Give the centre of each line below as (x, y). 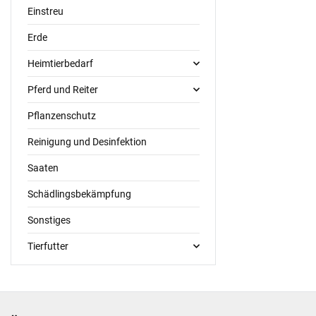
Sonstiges (49, 220)
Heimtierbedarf (60, 63)
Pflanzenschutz (61, 115)
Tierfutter (48, 246)
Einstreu (45, 11)
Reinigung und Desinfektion (87, 141)
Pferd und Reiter (62, 89)
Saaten (43, 168)
